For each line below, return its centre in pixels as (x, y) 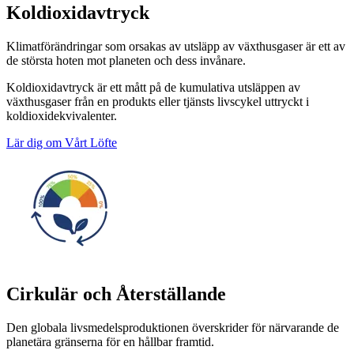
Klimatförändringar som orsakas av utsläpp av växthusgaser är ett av (176, 47)
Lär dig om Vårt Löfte (62, 143)
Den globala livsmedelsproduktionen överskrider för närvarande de (173, 327)
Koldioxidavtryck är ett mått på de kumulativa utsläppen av (153, 88)
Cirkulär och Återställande (116, 294)
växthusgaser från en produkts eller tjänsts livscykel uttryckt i (158, 102)
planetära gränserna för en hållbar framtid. (110, 341)
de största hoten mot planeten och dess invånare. (126, 61)
